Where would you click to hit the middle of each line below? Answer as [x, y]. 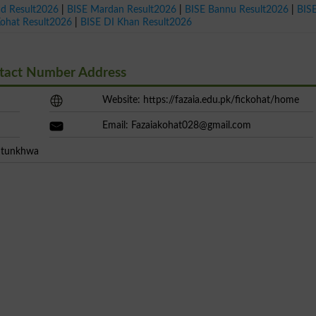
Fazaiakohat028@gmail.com [191, 125]
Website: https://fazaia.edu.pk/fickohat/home [200, 99]
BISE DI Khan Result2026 [136, 22]
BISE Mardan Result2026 [122, 9]
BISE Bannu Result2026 [237, 9]
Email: [116, 125]
